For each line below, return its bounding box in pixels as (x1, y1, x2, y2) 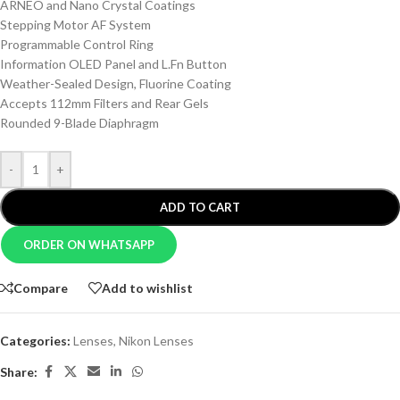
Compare (13, 279, 68, 296)
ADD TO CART (160, 200, 240, 215)
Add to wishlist (102, 279, 193, 296)
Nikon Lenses (119, 333, 194, 349)
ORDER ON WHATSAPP (23, 237, 155, 253)
